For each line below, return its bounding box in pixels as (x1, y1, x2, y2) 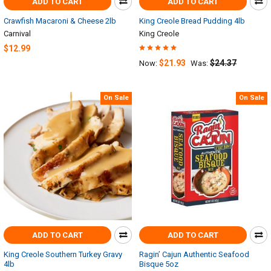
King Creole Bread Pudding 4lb (139, 16, 245, 26)
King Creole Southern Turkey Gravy (4, 249, 122, 259)
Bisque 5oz (139, 259, 178, 269)
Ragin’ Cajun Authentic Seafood (139, 249, 249, 259)
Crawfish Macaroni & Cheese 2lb (4, 16, 116, 26)
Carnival (4, 29, 31, 39)
